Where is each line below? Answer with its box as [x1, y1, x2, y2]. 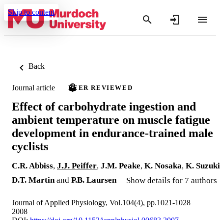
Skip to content [8, 8, 55, 16]
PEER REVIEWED [68, 84, 133, 91]
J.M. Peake [101, 161, 140, 170]
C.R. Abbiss [12, 161, 53, 170]
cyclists [12, 139, 48, 153]
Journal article [12, 83, 55, 92]
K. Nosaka [144, 161, 182, 170]
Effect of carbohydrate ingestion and [12, 100, 196, 113]
